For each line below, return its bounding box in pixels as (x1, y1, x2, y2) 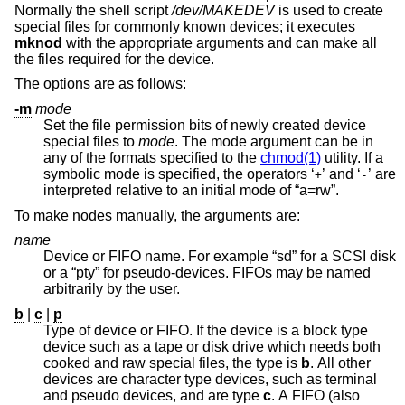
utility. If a (321, 149, 383, 165)
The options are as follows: (14, 76, 186, 92)
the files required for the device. (14, 51, 214, 67)
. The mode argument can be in (174, 133, 373, 149)
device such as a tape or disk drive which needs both (43, 338, 155, 354)
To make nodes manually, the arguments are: (14, 207, 300, 223)
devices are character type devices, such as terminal (43, 371, 215, 387)
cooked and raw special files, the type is (287, 354, 301, 371)
